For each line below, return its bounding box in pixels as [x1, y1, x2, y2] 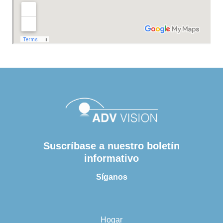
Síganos [96, 173, 127, 182]
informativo [84, 153, 139, 164]
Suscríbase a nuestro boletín [43, 140, 180, 152]
